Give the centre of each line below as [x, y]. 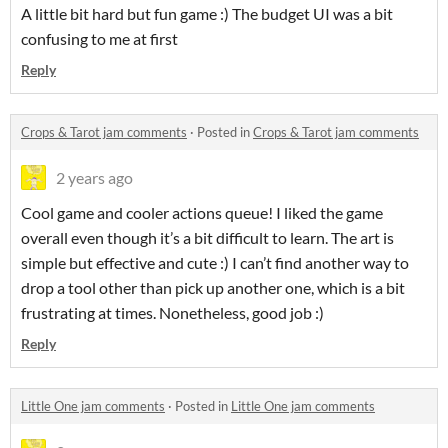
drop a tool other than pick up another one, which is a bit [213, 288]
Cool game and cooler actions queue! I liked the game [202, 213]
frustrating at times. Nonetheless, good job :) [172, 313]
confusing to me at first [99, 39]
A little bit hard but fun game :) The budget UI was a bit [207, 14]
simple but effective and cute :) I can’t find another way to [215, 263]
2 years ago [94, 178]
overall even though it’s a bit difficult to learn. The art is [207, 238]
